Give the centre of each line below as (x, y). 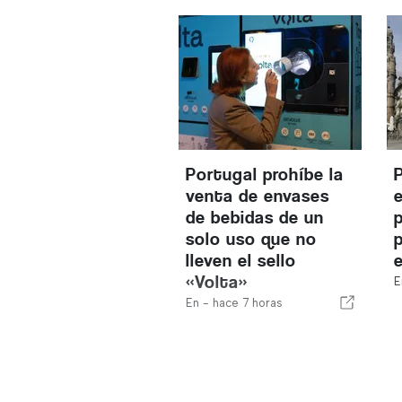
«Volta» (217, 282)
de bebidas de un (255, 218)
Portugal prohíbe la (265, 175)
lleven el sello (241, 261)
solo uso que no (252, 239)
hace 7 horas (248, 303)
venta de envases (258, 196)
